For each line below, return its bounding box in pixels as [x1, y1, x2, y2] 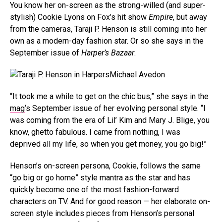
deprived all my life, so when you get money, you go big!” [10, 139, 207, 149]
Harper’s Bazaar [81, 48, 134, 57]
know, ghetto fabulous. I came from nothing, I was [10, 127, 180, 137]
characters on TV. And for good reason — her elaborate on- [10, 197, 210, 206]
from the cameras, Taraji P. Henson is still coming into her [10, 24, 207, 34]
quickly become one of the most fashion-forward [10, 185, 179, 194]
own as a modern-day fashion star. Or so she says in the [10, 36, 204, 46]
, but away [173, 12, 207, 22]
